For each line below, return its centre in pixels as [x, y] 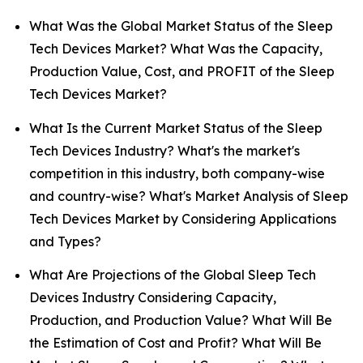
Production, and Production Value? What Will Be [181, 320]
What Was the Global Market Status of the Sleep [181, 26]
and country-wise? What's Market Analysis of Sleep [189, 196]
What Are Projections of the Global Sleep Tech [173, 275]
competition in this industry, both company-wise [177, 173]
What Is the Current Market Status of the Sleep [176, 128]
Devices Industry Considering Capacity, [153, 298]
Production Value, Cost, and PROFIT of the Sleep [182, 72]
